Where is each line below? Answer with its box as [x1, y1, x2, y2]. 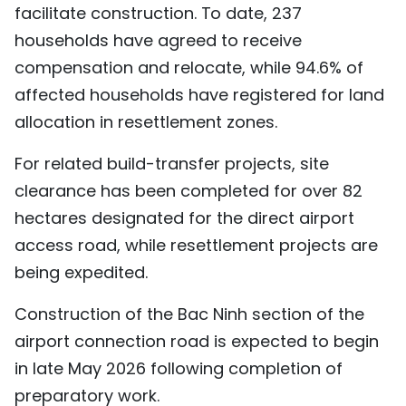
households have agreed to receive [14, 29, 302, 53]
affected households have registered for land [14, 83, 384, 107]
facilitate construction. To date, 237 [14, 2, 302, 25]
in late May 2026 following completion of [14, 357, 343, 381]
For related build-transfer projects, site [14, 152, 329, 176]
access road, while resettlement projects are [14, 234, 378, 257]
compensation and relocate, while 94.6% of [14, 56, 363, 80]
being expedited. [14, 261, 148, 285]
